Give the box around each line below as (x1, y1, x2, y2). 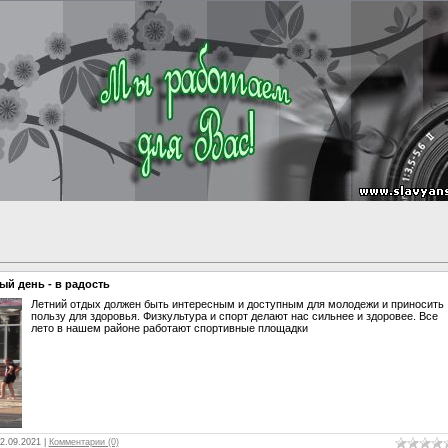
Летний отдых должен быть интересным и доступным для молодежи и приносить (30, 297, 444, 310)
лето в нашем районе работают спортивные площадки (30, 321, 308, 334)
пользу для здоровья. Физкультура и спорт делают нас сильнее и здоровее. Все (30, 309, 438, 322)
